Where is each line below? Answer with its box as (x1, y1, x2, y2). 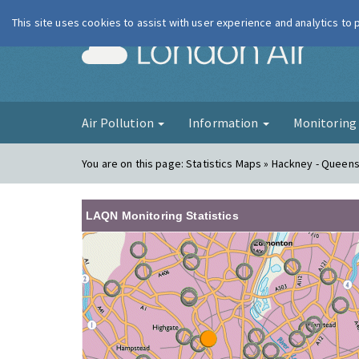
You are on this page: (82, 156, 187, 171)
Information (188, 115, 261, 131)
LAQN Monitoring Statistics (86, 209, 239, 222)
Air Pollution (82, 115, 156, 131)
